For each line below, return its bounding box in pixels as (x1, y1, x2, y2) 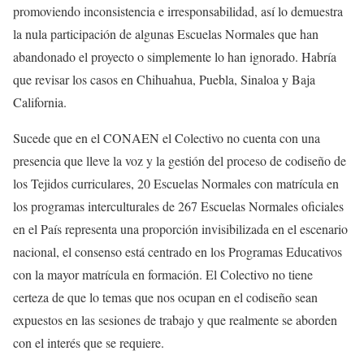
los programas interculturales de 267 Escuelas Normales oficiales (13, 197, 344, 215)
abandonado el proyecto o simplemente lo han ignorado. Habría (13, 48, 336, 66)
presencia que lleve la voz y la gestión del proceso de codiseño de (13, 152, 346, 170)
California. (13, 93, 67, 111)
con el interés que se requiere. (13, 334, 164, 352)
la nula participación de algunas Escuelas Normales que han (13, 25, 318, 43)
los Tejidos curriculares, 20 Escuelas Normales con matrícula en (13, 175, 339, 193)
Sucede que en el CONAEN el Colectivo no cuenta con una (13, 129, 320, 147)
